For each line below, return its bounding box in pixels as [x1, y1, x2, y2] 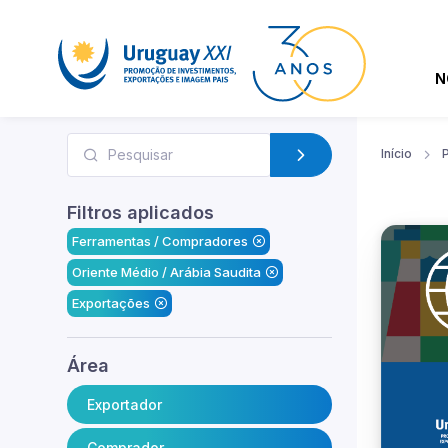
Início [381, 145, 412, 161]
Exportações [71, 294, 150, 311]
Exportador [87, 395, 162, 413]
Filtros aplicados [67, 201, 214, 223]
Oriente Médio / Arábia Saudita [71, 263, 261, 280]
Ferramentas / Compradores [71, 232, 248, 249]
